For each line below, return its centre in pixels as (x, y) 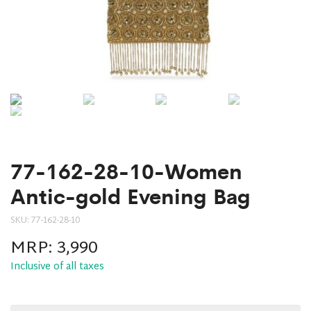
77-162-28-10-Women (126, 170)
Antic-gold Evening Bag (131, 195)
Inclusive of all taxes (57, 267)
